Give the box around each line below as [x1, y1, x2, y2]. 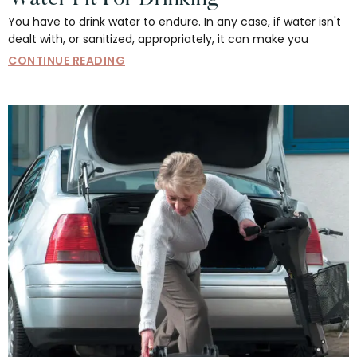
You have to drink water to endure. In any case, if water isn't [8, 14, 341, 30]
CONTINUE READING [8, 53, 125, 69]
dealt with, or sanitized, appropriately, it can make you [8, 31, 308, 48]
